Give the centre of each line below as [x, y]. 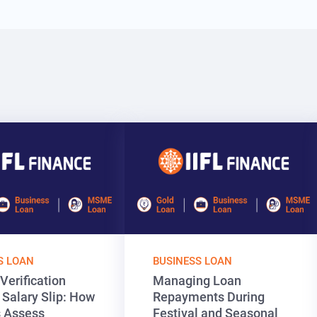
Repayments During [209, 296]
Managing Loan [197, 280]
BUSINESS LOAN [192, 261]
